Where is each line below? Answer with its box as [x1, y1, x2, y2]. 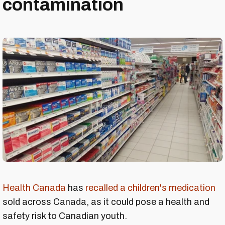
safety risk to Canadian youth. [3, 210, 127, 221]
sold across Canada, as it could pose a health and [3, 196, 209, 207]
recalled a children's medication [85, 182, 215, 193]
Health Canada [3, 182, 66, 193]
